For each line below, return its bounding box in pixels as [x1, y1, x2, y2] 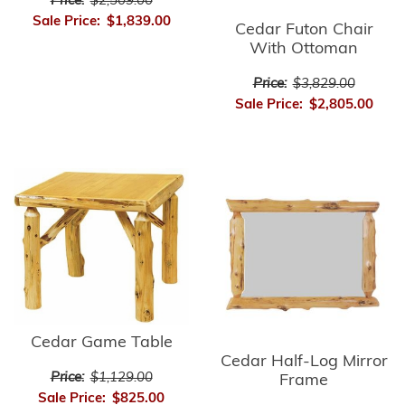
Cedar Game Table [30, 334, 173, 352]
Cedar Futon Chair [234, 22, 373, 40]
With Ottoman [250, 41, 358, 59]
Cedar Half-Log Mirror [220, 353, 388, 372]
